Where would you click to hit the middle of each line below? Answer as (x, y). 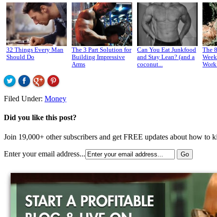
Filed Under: (24, 99)
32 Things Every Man (35, 50)
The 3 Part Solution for (101, 50)
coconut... (150, 64)
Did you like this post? (40, 118)
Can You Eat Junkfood (167, 50)
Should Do (20, 57)
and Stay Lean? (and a (166, 57)
